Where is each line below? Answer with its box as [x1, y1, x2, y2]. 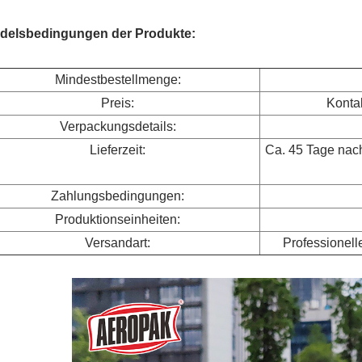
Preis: [101, 95, 134, 110]
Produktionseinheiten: [55, 212, 180, 226]
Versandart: [85, 235, 150, 250]
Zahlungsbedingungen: [51, 188, 184, 203]
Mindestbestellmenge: [54, 72, 181, 86]
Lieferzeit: [90, 142, 145, 157]
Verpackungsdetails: [59, 119, 176, 133]
